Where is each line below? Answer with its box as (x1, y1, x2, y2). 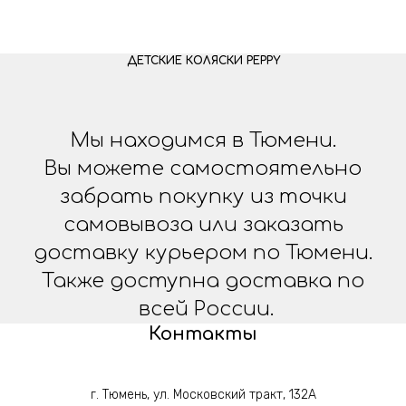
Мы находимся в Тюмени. (70, 130, 336, 152)
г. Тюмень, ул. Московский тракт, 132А (90, 387, 316, 403)
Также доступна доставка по (42, 270, 364, 293)
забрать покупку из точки (59, 186, 347, 208)
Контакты (149, 324, 257, 345)
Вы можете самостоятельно (44, 158, 362, 180)
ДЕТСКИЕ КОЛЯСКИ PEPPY (126, 54, 280, 68)
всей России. (132, 298, 274, 321)
